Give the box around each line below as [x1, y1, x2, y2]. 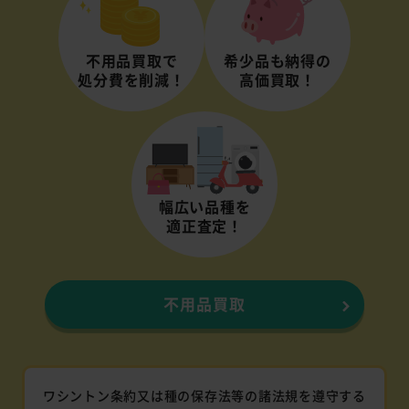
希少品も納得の [224, 48, 331, 71]
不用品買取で [85, 48, 178, 71]
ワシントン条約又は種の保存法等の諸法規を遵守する [42, 386, 366, 405]
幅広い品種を [158, 194, 251, 217]
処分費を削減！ [78, 68, 185, 90]
